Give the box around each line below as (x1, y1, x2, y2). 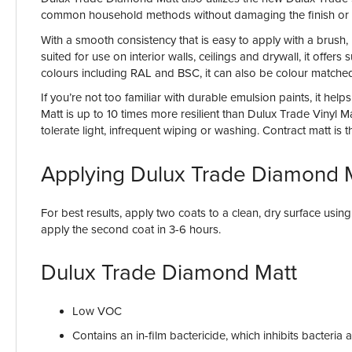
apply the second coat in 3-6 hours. (41, 222, 224, 236)
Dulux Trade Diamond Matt (41, 258, 297, 286)
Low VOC (72, 303, 122, 318)
